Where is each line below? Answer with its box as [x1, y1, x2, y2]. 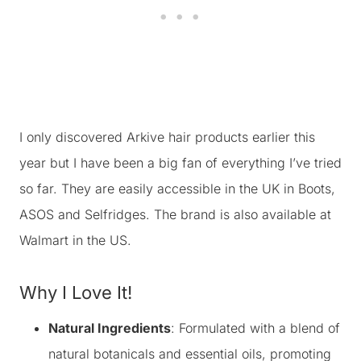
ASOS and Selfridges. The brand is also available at [19, 206, 331, 222]
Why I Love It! [19, 282, 132, 303]
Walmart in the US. [19, 232, 131, 248]
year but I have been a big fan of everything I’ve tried [19, 155, 342, 171]
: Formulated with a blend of [171, 320, 340, 336]
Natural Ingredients [48, 320, 171, 336]
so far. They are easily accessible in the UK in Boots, [19, 180, 335, 197]
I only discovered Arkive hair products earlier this [19, 129, 315, 145]
